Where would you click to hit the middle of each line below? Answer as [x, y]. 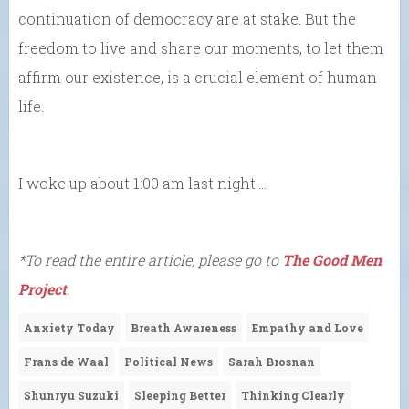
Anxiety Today [69, 327]
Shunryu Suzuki [71, 395]
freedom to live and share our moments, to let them [201, 47]
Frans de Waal [66, 361]
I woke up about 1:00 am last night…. [142, 183]
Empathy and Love [308, 327]
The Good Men [332, 259]
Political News [168, 361]
